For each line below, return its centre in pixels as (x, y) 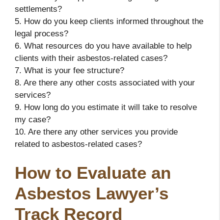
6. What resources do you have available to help (103, 46)
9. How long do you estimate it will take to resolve (106, 107)
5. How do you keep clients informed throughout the (109, 21)
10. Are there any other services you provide (96, 132)
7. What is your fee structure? (69, 70)
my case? (33, 119)
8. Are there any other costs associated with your (105, 82)
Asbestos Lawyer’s (92, 193)
